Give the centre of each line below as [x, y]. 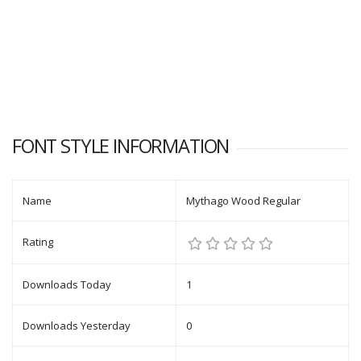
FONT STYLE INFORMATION [121, 146]
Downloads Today [67, 284]
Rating [38, 242]
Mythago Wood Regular [243, 201]
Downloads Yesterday [77, 326]
